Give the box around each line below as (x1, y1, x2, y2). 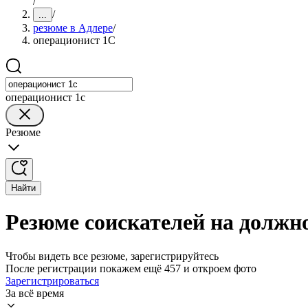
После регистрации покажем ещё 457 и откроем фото (5, 262, 256, 274)
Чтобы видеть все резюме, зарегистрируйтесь (5, 250, 219, 262)
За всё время (5, 287, 64, 299)
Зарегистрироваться (5, 274, 99, 287)
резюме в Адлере (33, 22, 113, 34)
